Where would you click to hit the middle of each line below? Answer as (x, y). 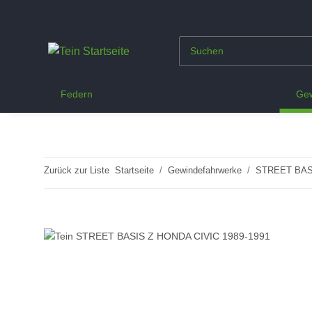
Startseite (134, 170)
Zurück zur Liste (77, 170)
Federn (77, 94)
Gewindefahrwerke (205, 170)
